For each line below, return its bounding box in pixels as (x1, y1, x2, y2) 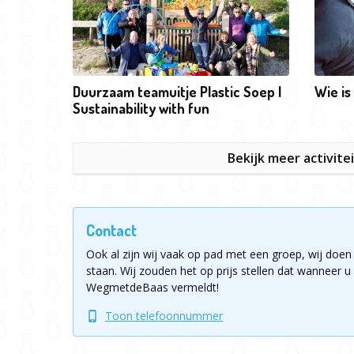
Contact (86, 220, 137, 240)
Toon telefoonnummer (105, 308, 223, 323)
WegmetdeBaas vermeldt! (86, 280, 219, 295)
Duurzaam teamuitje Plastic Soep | (73, 83, 281, 100)
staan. (86, 263, 117, 278)
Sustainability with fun (73, 100, 209, 117)
